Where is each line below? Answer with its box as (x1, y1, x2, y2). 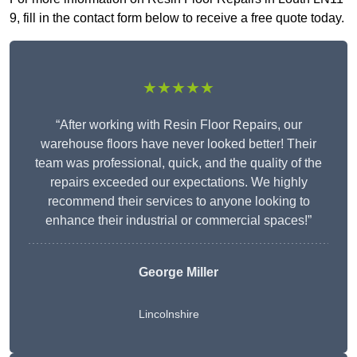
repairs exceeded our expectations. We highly (49, 175, 308, 190)
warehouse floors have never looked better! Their (41, 137, 316, 151)
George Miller (139, 265, 218, 280)
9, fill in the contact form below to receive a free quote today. (10, 11, 344, 25)
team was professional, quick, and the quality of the (35, 156, 322, 171)
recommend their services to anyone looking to (47, 194, 310, 209)
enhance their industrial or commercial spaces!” (45, 214, 312, 228)
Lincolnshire (139, 308, 199, 321)
